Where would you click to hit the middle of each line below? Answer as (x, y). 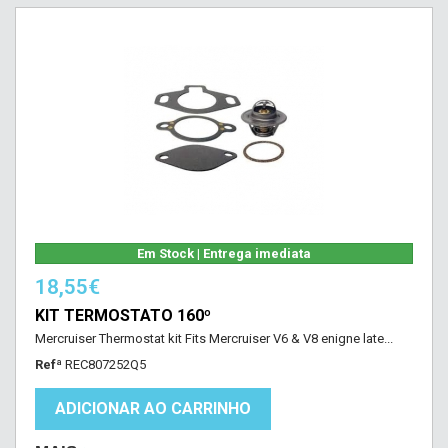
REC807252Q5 (105, 364)
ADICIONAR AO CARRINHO (153, 408)
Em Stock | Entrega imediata (224, 253)
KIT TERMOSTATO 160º (123, 315)
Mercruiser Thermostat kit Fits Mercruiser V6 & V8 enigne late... (214, 338)
